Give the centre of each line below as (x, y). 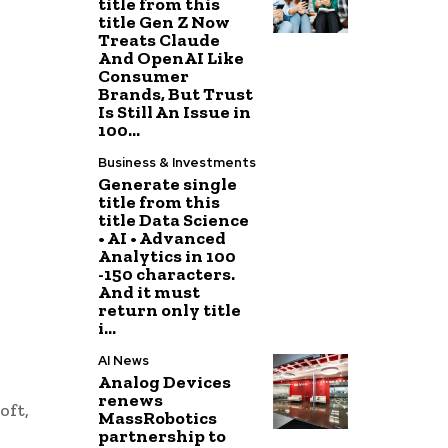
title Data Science (174, 220)
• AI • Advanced (162, 238)
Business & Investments (177, 162)
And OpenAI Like (171, 58)
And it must (149, 292)
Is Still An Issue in (175, 112)
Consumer (144, 76)
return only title (170, 310)
